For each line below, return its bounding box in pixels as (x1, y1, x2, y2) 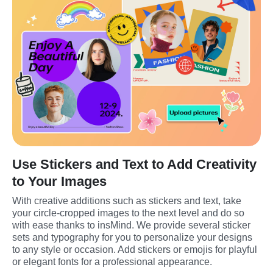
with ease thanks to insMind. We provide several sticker (12, 220, 250, 231)
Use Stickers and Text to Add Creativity (12, 157, 257, 172)
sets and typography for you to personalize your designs (12, 232, 252, 243)
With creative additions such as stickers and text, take (12, 196, 241, 207)
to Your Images (12, 174, 107, 190)
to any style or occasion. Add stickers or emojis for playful (12, 244, 257, 255)
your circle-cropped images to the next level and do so (12, 208, 244, 219)
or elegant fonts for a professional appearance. (12, 257, 212, 268)
